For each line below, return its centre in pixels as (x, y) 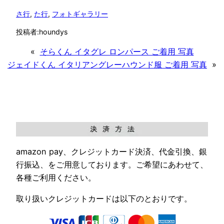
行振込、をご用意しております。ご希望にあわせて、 (112, 164)
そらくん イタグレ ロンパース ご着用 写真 (117, 51)
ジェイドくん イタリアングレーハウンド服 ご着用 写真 (107, 64)
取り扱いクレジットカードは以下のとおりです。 (104, 198)
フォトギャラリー (80, 14)
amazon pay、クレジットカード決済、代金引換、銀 (111, 151)
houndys (53, 32)
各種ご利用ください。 (56, 177)
